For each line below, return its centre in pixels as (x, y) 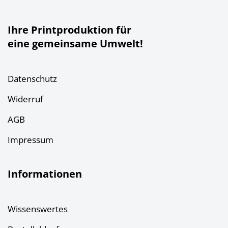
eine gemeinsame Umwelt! (75, 44)
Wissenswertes (38, 209)
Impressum (31, 140)
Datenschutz (32, 79)
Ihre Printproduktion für (69, 30)
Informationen (45, 174)
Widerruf (25, 99)
